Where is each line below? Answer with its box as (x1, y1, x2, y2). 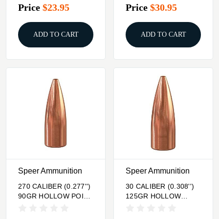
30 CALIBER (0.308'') (126, 182, 194, 190)
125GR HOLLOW (126, 192, 181, 200)
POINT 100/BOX (126, 201, 178, 210)
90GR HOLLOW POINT (18, 192, 93, 200)
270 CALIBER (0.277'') (18, 182, 91, 190)
